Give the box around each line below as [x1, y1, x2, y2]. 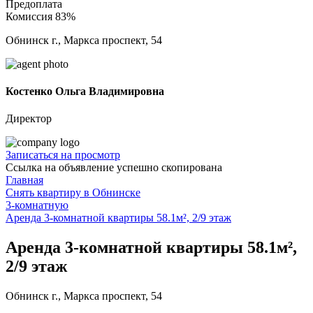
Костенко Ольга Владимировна [6, 85, 164, 98]
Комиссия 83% [6, 10, 75, 22]
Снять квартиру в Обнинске [6, 187, 140, 199]
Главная [6, 174, 43, 187]
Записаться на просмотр [6, 149, 120, 161]
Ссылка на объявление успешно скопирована [6, 161, 222, 174]
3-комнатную [6, 199, 68, 212]
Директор [6, 112, 52, 125]
